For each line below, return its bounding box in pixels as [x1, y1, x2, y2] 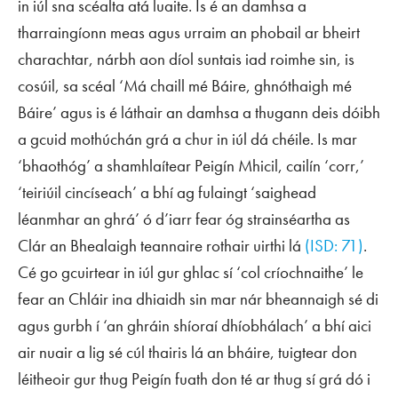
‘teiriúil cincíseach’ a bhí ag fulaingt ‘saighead [18, 180, 316, 203]
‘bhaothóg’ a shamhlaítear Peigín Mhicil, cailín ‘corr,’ [18, 154, 364, 177]
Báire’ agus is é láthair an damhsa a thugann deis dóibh [18, 100, 380, 123]
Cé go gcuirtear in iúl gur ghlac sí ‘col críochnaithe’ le [18, 260, 363, 283]
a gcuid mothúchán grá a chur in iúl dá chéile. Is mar [18, 127, 357, 150]
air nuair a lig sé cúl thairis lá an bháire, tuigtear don [18, 340, 357, 363]
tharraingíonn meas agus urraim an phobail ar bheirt [18, 20, 360, 44]
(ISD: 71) [305, 234, 363, 257]
